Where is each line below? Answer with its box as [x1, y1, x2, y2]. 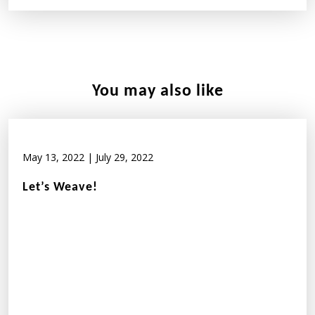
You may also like [91, 82, 224, 100]
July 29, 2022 [96, 150, 153, 164]
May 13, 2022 [22, 150, 84, 164]
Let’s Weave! [22, 180, 98, 194]
